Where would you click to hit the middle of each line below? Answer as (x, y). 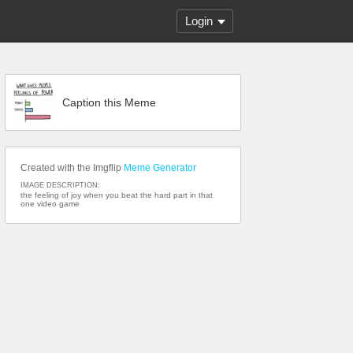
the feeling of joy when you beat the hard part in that (117, 195)
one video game (50, 204)
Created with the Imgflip (72, 168)
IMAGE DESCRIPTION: (60, 185)
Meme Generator (160, 168)
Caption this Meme (109, 102)
